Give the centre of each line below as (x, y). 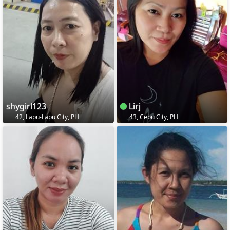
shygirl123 (26, 106)
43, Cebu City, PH (153, 117)
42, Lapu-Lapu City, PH (46, 117)
